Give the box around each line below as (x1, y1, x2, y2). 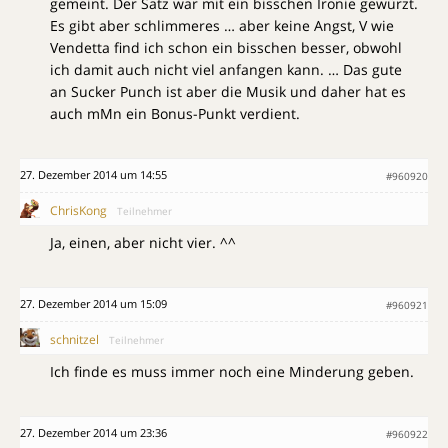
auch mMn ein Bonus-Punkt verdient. (50, 104, 300, 123)
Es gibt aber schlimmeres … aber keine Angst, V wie (50, 16, 394, 35)
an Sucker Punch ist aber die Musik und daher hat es (50, 82, 406, 101)
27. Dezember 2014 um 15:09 (20, 296, 167, 311)
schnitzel (50, 331, 99, 348)
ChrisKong (50, 202, 107, 219)
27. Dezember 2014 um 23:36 (20, 425, 167, 440)
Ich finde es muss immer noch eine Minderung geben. (50, 362, 414, 381)
